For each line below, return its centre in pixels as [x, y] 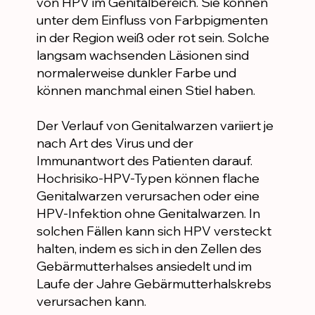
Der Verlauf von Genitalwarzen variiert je [155, 126]
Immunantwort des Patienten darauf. [144, 161]
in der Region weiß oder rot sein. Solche [153, 38]
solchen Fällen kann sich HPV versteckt [154, 231]
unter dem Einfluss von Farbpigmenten [152, 20]
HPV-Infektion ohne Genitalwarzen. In [148, 214]
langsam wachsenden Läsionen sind [142, 56]
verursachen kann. [91, 302]
